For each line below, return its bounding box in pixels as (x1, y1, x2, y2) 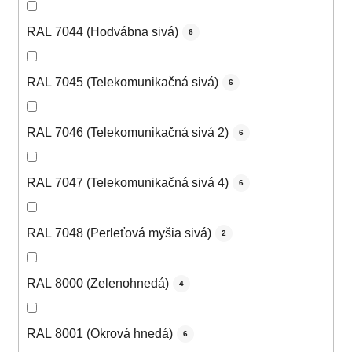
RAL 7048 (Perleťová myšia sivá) (27, 226, 211, 240)
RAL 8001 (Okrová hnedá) (27, 327, 173, 341)
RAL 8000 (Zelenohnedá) (27, 277, 169, 291)
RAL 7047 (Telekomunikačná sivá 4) (27, 176, 229, 190)
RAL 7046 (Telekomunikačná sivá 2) (27, 126, 229, 140)
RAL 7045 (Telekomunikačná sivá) (27, 75, 218, 90)
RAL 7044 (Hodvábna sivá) (27, 25, 178, 39)
